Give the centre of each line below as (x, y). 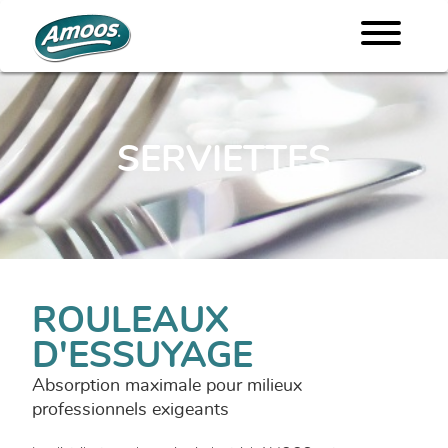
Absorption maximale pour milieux (167, 385)
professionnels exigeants (130, 409)
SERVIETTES (224, 160)
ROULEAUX (130, 320)
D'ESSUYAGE (142, 355)
